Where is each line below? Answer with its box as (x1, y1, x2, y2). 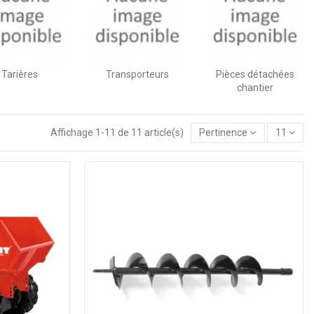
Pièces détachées (216, 68, 294, 80)
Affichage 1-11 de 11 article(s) (50, 126, 186, 138)
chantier (237, 81, 273, 93)
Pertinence (199, 126, 248, 138)
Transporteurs (106, 68, 169, 80)
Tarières (1, 68, 38, 80)
